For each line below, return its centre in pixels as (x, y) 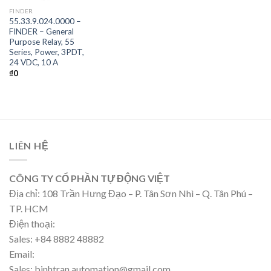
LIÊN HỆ (29, 145)
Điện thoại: (32, 224)
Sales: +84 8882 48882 (57, 239)
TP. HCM (29, 209)
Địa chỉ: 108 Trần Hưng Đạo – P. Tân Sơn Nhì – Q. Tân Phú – (131, 194)
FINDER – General (41, 31)
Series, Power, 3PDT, (46, 52)
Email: (22, 254)
